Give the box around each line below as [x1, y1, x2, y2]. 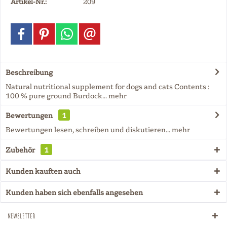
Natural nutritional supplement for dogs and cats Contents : [6, 82, 209, 91]
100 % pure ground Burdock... [6, 91, 107, 100]
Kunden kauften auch [6, 166, 81, 175]
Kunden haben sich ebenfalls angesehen [6, 187, 143, 197]
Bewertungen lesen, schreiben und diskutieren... [6, 125, 170, 134]
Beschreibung [6, 67, 53, 77]
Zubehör [6, 145, 36, 154]
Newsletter [8, 212, 35, 219]
